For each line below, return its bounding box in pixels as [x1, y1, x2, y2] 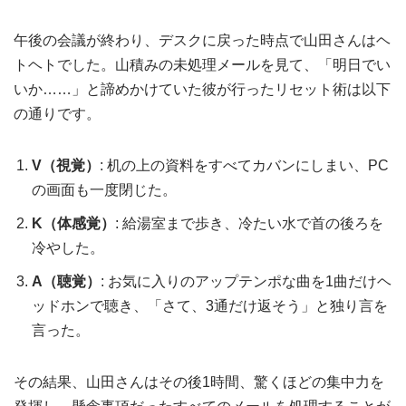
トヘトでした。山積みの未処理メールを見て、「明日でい [14, 57, 391, 73]
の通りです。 [14, 106, 101, 122]
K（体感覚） [32, 216, 115, 232]
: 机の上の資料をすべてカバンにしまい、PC [100, 158, 389, 174]
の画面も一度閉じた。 [32, 182, 177, 198]
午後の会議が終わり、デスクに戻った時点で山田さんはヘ [14, 33, 391, 49]
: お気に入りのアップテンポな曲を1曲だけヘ [101, 274, 391, 290]
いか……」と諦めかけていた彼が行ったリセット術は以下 [14, 82, 391, 98]
